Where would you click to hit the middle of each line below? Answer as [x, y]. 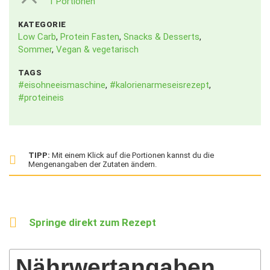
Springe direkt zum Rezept [92, 222]
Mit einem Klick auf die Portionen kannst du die [132, 155]
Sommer [35, 49]
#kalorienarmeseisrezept [159, 85]
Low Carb [37, 37]
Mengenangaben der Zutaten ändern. [93, 164]
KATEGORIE [42, 24]
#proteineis [41, 98]
